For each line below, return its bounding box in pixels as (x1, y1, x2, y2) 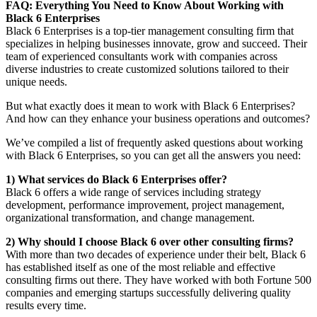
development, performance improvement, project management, (6, 198, 284, 211)
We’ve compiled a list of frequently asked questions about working (6, 136, 303, 149)
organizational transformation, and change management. (6, 211, 255, 224)
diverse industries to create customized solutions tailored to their (6, 62, 289, 75)
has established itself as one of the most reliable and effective (6, 260, 275, 273)
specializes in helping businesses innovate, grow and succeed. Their (6, 37, 307, 50)
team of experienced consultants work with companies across (6, 50, 277, 62)
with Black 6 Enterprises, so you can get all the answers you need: (6, 149, 301, 161)
